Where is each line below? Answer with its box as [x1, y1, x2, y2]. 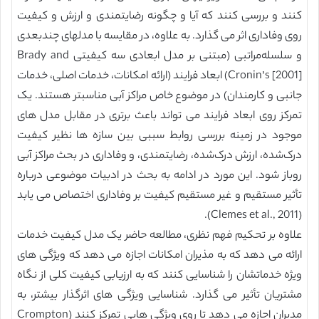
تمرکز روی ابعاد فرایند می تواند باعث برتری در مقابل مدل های [16, 108, 303, 125]
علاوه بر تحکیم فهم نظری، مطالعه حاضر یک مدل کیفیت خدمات [16, 227, 303, 245]
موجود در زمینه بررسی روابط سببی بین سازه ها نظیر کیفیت [16, 127, 303, 145]
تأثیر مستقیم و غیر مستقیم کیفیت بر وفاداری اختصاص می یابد [16, 187, 303, 205]
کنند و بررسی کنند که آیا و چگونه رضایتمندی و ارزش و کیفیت [16, 8, 303, 26]
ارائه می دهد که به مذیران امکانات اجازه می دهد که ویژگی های [16, 247, 303, 265]
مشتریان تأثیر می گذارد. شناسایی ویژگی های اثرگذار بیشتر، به [16, 287, 303, 305]
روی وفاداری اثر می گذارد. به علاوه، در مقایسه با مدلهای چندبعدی [16, 28, 303, 46]
